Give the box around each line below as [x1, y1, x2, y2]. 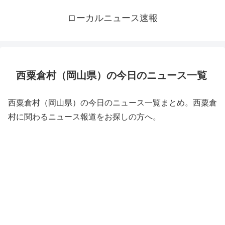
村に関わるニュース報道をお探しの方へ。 [8, 113, 161, 121]
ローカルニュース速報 [67, 13, 158, 23]
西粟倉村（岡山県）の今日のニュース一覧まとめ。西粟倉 [8, 98, 217, 107]
